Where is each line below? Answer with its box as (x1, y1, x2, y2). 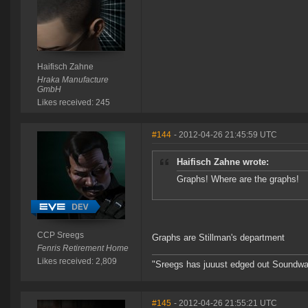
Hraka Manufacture (36, 75, 109, 85)
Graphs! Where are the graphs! (177, 174, 299, 185)
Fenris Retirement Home (36, 243, 129, 254)
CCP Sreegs (36, 230, 84, 241)
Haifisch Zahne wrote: (177, 157, 269, 168)
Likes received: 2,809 (36, 256, 117, 267)
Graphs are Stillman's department (152, 232, 285, 243)
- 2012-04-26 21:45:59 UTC (174, 130, 277, 140)
